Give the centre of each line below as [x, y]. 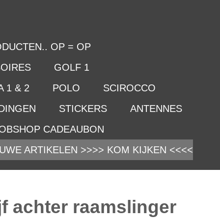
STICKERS [83, 109]
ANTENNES [156, 109]
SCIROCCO [129, 88]
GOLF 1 [72, 67]
